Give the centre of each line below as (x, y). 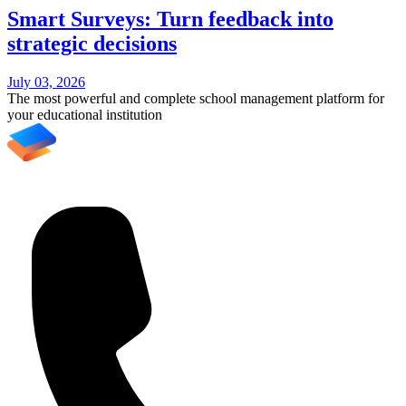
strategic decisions (92, 43)
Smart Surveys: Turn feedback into (170, 19)
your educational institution (85, 114)
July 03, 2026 (46, 82)
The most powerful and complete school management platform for (196, 98)
